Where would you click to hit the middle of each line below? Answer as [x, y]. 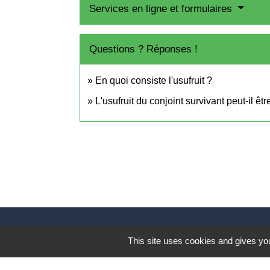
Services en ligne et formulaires [162, 8]
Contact [110, 243]
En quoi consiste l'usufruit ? [154, 80]
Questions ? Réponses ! [143, 49]
